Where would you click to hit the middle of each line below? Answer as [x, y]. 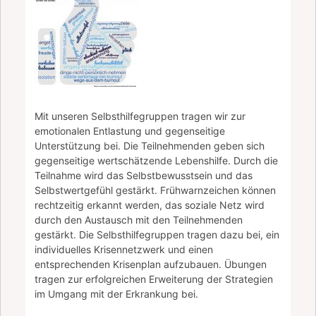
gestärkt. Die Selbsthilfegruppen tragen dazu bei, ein [157, 234]
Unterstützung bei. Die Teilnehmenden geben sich [150, 145]
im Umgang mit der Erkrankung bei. [117, 293]
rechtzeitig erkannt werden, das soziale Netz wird [150, 205]
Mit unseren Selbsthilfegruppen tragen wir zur [140, 116]
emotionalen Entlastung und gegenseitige [130, 130]
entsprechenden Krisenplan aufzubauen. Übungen [151, 264]
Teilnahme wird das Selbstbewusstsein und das [144, 175]
